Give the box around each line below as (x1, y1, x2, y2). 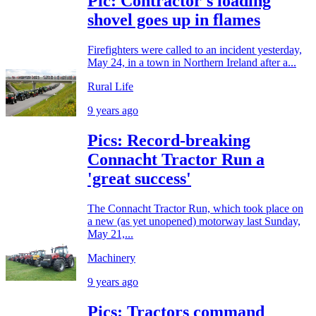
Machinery (87, 252, 135, 264)
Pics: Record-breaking (87, 131, 250, 150)
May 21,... (87, 228, 133, 240)
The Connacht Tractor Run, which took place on (87, 202, 303, 214)
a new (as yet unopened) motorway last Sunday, (87, 215, 300, 227)
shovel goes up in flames (87, 11, 260, 30)
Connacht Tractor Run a (87, 150, 265, 169)
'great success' (87, 169, 191, 188)
